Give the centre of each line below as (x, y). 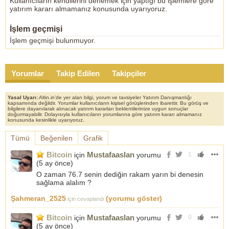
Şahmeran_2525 (38, 198)
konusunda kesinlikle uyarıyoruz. (46, 120)
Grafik (93, 138)
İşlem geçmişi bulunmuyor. (53, 40)
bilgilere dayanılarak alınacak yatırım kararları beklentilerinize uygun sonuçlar (98, 109)
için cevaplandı (86, 199)
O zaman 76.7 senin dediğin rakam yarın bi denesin (120, 174)
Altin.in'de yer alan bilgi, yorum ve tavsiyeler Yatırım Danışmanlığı (115, 97)
